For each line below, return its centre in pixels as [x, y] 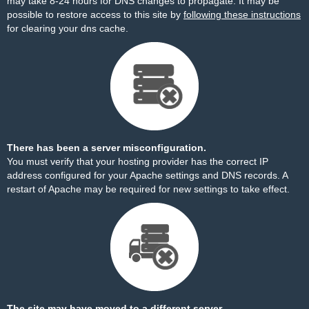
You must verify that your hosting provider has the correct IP [138, 161]
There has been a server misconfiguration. [107, 148]
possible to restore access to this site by [95, 14]
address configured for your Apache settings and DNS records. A [147, 175]
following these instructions [242, 14]
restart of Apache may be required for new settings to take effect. [148, 189]
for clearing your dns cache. [68, 28]
